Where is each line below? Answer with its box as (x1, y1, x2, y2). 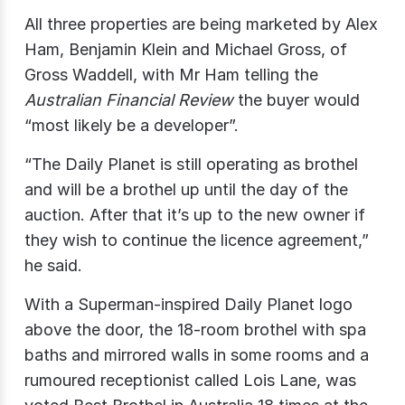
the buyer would (233, 89, 360, 109)
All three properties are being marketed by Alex (24, 14, 378, 33)
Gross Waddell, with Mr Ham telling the (24, 64, 318, 84)
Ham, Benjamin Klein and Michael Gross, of (24, 39, 347, 59)
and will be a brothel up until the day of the (24, 179, 348, 199)
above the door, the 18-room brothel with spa (24, 319, 366, 339)
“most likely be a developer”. (24, 115, 239, 135)
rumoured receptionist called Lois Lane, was (24, 370, 356, 390)
